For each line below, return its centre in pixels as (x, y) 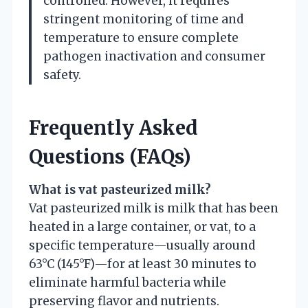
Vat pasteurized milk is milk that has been (154, 208)
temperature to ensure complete (141, 37)
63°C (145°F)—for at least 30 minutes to (143, 264)
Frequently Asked (113, 128)
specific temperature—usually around (142, 245)
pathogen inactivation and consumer (154, 56)
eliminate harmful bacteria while (128, 282)
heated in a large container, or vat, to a (142, 227)
